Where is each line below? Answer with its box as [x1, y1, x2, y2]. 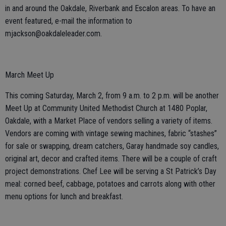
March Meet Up [5, 70, 54, 80]
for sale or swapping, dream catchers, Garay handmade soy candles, [5, 141, 219, 151]
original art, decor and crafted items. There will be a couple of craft [5, 153, 217, 163]
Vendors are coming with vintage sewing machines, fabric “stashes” [5, 128, 217, 138]
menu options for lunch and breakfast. [5, 191, 123, 201]
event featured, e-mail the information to [5, 16, 132, 26]
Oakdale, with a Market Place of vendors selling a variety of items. [5, 116, 212, 126]
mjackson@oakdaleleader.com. [5, 28, 102, 38]
